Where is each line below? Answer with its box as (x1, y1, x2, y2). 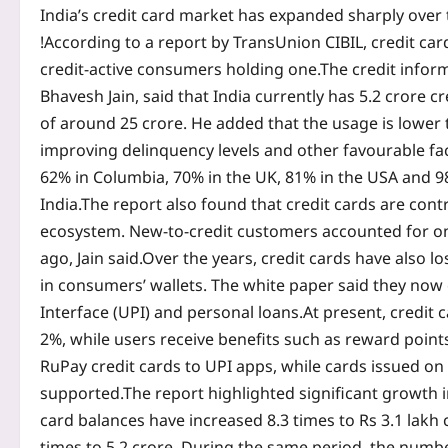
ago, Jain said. (40, 247, 142, 270)
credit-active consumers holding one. (40, 58, 320, 81)
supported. (40, 382, 123, 405)
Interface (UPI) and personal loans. (40, 301, 303, 324)
